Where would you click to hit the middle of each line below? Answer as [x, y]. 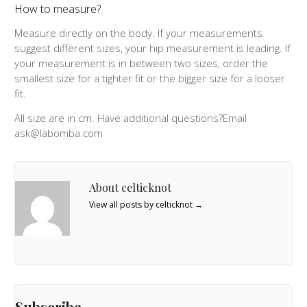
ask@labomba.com [59, 133]
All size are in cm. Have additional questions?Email [131, 118]
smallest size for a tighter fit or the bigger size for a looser [150, 78]
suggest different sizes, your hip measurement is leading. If [153, 48]
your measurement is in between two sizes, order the [142, 63]
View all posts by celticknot [142, 204]
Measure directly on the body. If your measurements [139, 33]
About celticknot [131, 187]
